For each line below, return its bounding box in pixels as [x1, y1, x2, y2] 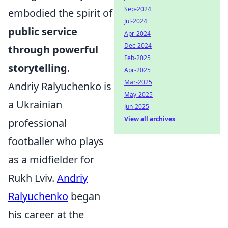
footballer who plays [8, 134, 104, 148]
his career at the [8, 208, 84, 221]
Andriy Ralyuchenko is [8, 79, 111, 93]
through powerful [8, 43, 98, 56]
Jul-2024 [124, 17, 147, 25]
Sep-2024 [124, 5, 151, 13]
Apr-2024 [124, 29, 151, 38]
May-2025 [124, 90, 153, 99]
